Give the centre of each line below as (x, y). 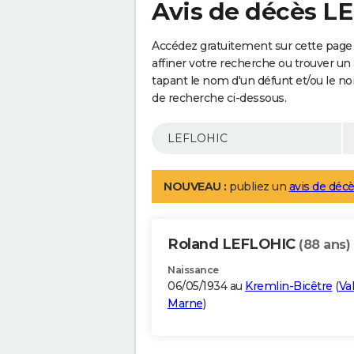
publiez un (258, 187)
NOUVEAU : (195, 187)
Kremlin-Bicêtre (289, 286)
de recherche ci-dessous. (219, 98)
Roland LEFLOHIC (233, 245)
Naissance (193, 270)
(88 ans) (324, 245)
